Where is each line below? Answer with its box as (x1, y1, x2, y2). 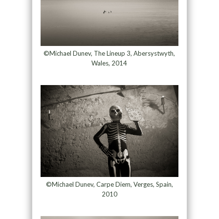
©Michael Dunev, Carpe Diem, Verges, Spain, (45, 180, 173, 189)
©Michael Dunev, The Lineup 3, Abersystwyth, (44, 49, 175, 58)
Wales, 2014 (91, 59, 128, 67)
